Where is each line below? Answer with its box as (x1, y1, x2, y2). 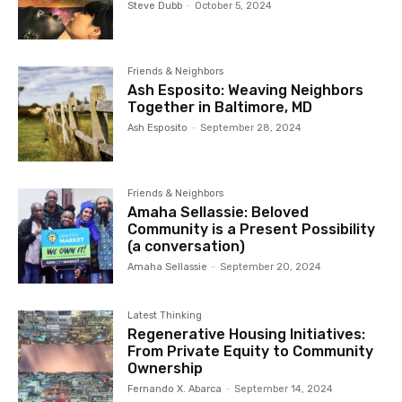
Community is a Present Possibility (127, 220, 376, 238)
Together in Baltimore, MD (127, 98, 313, 116)
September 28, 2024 (200, 121, 302, 134)
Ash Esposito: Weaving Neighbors (127, 81, 364, 99)
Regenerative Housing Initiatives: (127, 326, 366, 344)
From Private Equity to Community (127, 343, 374, 361)
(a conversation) (127, 237, 246, 255)
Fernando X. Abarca (127, 383, 223, 396)
